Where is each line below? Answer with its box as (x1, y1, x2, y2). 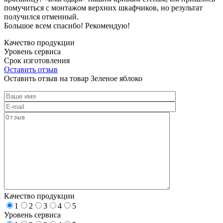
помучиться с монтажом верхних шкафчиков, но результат (4, 3, 203, 12)
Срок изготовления (4, 56, 70, 65)
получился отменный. (4, 12, 79, 21)
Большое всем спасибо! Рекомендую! (4, 21, 130, 30)
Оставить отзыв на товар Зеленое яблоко (4, 74, 142, 83)
